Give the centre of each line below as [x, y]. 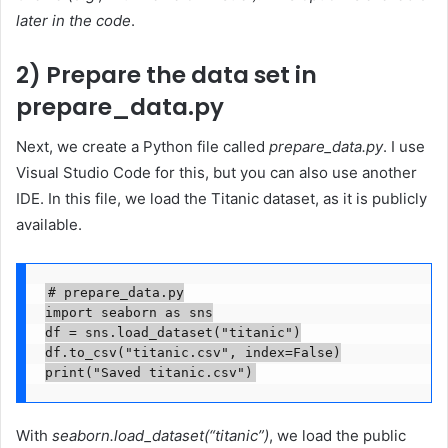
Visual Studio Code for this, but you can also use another [216, 173]
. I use [404, 147]
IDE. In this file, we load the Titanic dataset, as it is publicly [221, 199]
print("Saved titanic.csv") [148, 373]
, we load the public [337, 435]
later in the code [73, 20]
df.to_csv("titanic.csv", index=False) [192, 353]
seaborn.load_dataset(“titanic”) [160, 435]
